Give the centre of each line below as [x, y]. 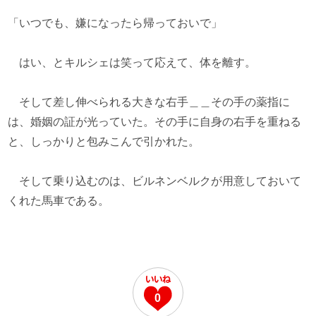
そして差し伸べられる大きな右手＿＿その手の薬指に [149, 102]
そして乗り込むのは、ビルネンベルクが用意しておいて [155, 181]
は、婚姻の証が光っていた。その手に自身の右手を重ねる [155, 122]
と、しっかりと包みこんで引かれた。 [104, 141]
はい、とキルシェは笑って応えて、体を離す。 [132, 62]
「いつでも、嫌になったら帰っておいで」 [115, 23]
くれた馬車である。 [59, 201]
